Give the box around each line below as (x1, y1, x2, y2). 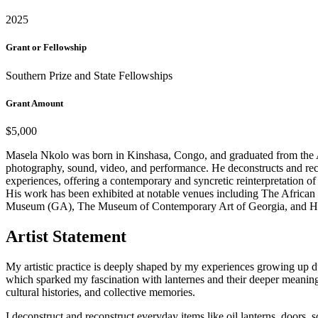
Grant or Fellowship (6, 42, 87, 53)
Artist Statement (6, 226, 126, 246)
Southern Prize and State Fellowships (6, 69, 172, 82)
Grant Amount (6, 97, 63, 109)
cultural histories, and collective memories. (6, 285, 198, 298)
